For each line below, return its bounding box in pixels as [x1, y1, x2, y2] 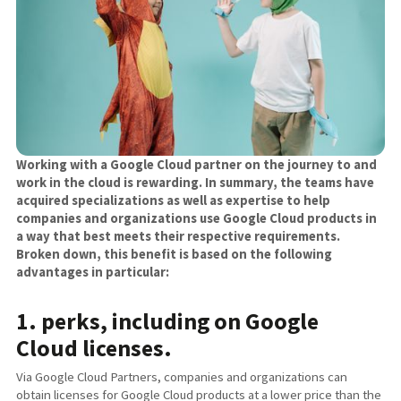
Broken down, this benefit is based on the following [16, 246, 333, 263]
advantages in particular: [16, 264, 170, 281]
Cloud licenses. [16, 333, 173, 363]
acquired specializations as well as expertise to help [16, 192, 331, 209]
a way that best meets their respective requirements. [16, 228, 341, 245]
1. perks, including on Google [16, 306, 320, 336]
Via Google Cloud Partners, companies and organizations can [16, 369, 348, 386]
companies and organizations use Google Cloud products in [16, 210, 378, 227]
